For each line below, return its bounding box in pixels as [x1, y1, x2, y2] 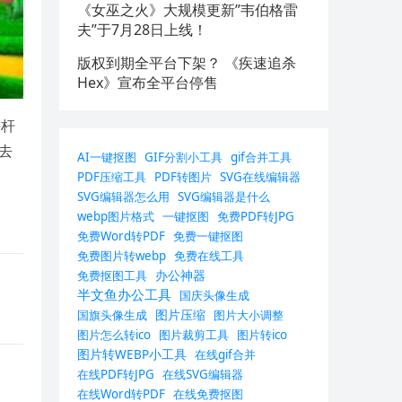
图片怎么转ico [77, 327, 151, 343]
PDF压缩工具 [77, 169, 146, 185]
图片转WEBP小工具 [77, 345, 187, 363]
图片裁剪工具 [159, 327, 229, 343]
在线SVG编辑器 [162, 366, 243, 382]
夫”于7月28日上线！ [77, 20, 207, 39]
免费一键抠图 [173, 228, 243, 244]
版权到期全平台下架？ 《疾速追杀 [77, 53, 296, 73]
